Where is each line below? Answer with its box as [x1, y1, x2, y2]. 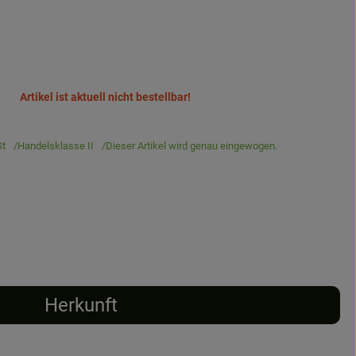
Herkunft [44, 294, 118, 316]
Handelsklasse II [17, 140, 94, 152]
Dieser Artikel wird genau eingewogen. [106, 140, 277, 152]
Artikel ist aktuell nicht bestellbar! [19, 91, 191, 104]
